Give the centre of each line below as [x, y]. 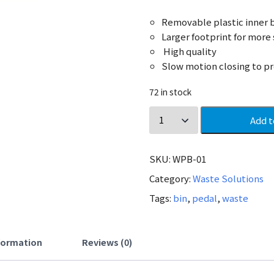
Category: [171, 178]
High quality [189, 51]
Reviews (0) [107, 242]
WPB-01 [190, 158]
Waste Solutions [228, 178]
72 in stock [171, 91]
